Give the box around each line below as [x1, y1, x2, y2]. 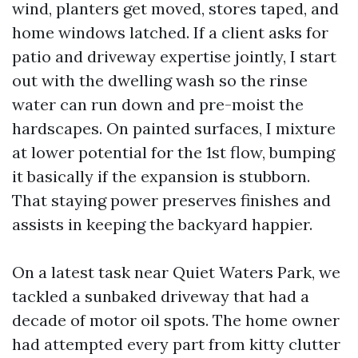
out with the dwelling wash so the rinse [12, 70, 308, 90]
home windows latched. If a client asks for [12, 22, 328, 42]
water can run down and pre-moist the [12, 94, 304, 114]
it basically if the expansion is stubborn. [12, 166, 310, 186]
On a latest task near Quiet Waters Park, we [12, 262, 340, 282]
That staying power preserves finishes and [12, 190, 331, 210]
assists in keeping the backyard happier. [12, 214, 312, 234]
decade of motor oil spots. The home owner [12, 310, 340, 330]
